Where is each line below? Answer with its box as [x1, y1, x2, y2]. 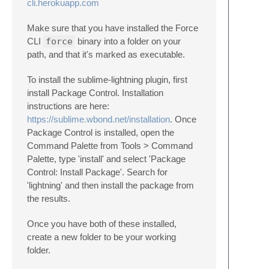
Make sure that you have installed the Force [27, 23, 198, 33]
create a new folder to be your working [27, 232, 176, 242]
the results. [27, 193, 70, 204]
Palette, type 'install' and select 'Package [27, 154, 186, 164]
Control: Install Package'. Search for [27, 167, 168, 177]
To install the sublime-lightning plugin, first [27, 74, 187, 85]
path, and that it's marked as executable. [27, 49, 185, 59]
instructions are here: [27, 101, 109, 111]
